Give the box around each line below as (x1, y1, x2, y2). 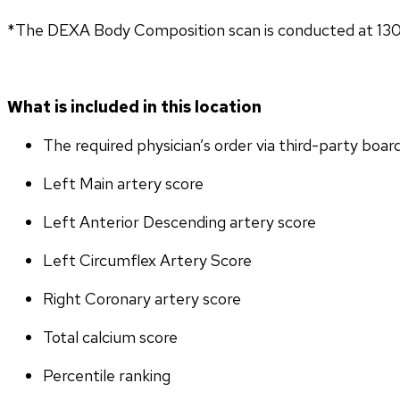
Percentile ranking (43, 365, 171, 387)
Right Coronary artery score (43, 288, 241, 310)
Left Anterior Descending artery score (43, 212, 316, 233)
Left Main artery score (43, 173, 207, 195)
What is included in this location (7, 96, 262, 118)
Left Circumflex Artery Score (43, 250, 252, 271)
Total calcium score (43, 327, 178, 348)
